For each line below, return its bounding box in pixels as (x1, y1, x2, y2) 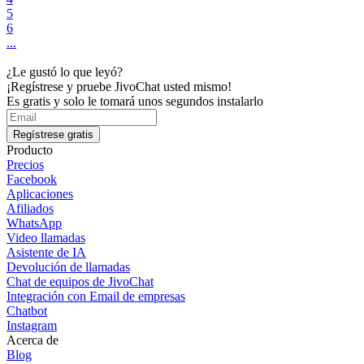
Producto (6, 143, 53, 158)
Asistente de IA (6, 245, 86, 260)
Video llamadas (6, 231, 85, 245)
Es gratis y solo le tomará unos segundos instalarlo (6, 94, 263, 109)
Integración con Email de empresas (6, 289, 185, 304)
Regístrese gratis (13, 128, 93, 141)
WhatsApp (6, 216, 62, 231)
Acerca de (6, 333, 58, 348)
